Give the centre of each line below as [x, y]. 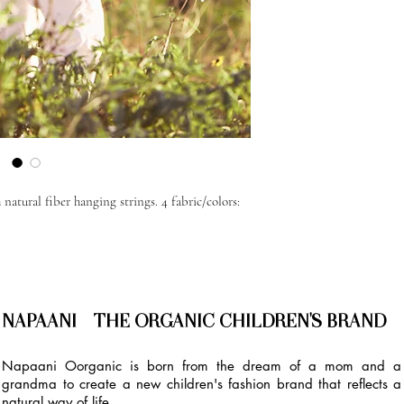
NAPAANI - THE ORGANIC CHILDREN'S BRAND [194, 321]
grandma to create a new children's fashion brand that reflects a [202, 384]
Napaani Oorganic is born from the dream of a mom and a [202, 366]
